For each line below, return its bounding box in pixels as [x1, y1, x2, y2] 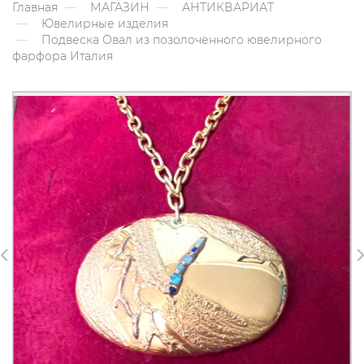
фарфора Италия [12, 49, 113, 64]
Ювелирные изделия [41, 16, 168, 32]
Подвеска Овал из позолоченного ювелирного [38, 32, 322, 48]
